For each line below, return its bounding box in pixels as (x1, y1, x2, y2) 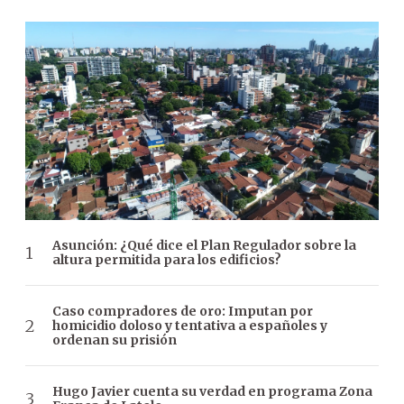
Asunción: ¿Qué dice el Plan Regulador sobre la (52, 237, 356, 254)
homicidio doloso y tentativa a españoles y (52, 317, 327, 335)
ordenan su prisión (52, 332, 177, 349)
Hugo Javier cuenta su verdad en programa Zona (52, 383, 372, 400)
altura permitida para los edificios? (52, 252, 281, 269)
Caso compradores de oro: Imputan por (52, 303, 313, 320)
